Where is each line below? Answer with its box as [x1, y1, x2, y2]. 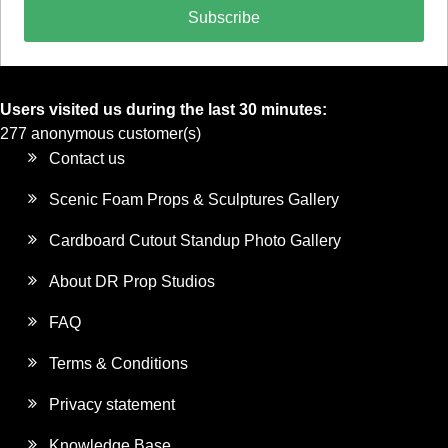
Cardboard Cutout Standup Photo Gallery [49, 232, 342, 250]
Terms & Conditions [49, 355, 189, 373]
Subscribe [188, 9, 260, 27]
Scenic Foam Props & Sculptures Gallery [49, 191, 340, 209]
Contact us [49, 150, 126, 168]
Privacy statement [49, 396, 176, 414]
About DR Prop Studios [49, 273, 216, 291]
